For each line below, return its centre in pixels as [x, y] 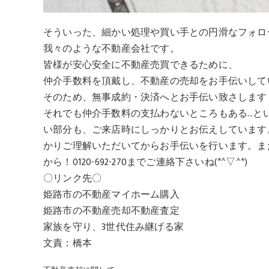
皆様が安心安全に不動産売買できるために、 [141, 65]
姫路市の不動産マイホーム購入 [111, 195]
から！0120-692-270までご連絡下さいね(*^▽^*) [146, 162]
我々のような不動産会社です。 [111, 49]
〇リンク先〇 [73, 178]
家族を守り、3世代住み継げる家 [113, 227]
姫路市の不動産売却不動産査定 [111, 211]
